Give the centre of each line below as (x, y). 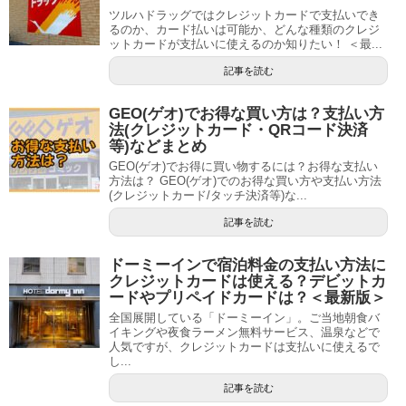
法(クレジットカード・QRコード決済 (238, 130)
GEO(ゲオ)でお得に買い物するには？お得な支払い (243, 166)
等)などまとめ (158, 146)
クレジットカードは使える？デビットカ (247, 281)
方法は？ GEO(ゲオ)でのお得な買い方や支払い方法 (245, 180)
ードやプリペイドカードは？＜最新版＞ (247, 297)
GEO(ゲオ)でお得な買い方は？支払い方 (246, 113)
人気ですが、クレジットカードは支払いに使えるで (244, 346)
